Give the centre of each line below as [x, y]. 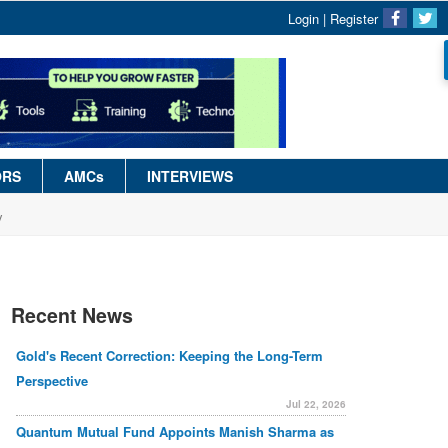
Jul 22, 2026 [316, 404]
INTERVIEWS [190, 176]
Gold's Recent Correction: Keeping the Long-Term [169, 355]
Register [354, 18]
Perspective [52, 380]
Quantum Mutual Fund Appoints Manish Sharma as [175, 431]
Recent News [72, 315]
